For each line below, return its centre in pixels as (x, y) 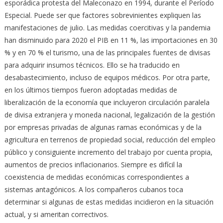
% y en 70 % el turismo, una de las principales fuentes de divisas (107, 52)
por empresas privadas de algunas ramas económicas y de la (103, 127)
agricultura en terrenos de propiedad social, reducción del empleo (110, 139)
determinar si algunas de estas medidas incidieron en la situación (109, 202)
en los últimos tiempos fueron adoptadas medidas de (91, 90)
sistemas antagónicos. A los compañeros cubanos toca (94, 189)
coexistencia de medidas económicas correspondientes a (97, 177)
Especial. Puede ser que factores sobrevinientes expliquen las (103, 15)
